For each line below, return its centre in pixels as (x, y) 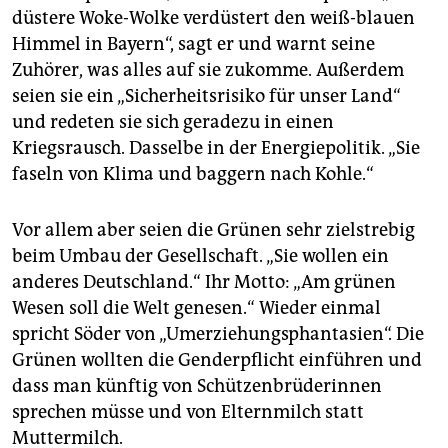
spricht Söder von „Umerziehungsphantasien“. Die (218, 334)
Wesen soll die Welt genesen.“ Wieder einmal (196, 308)
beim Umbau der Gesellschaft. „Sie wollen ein (200, 256)
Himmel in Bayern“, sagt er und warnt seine (193, 44)
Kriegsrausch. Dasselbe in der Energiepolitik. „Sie (216, 148)
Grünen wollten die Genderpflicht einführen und (217, 360)
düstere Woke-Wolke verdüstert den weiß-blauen (213, 18)
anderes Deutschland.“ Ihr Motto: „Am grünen (204, 282)
